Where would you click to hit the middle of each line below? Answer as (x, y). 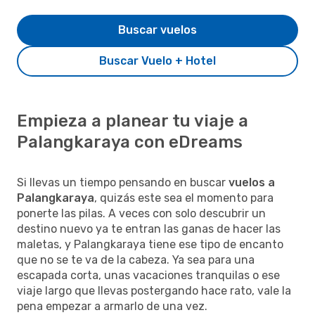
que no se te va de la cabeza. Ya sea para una (136, 259)
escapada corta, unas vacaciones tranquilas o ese (148, 275)
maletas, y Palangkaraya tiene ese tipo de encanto (150, 244)
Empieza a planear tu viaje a (133, 121)
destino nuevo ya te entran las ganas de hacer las (149, 229)
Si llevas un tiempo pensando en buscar (123, 182)
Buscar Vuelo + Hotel (157, 60)
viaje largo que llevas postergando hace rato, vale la (154, 290)
